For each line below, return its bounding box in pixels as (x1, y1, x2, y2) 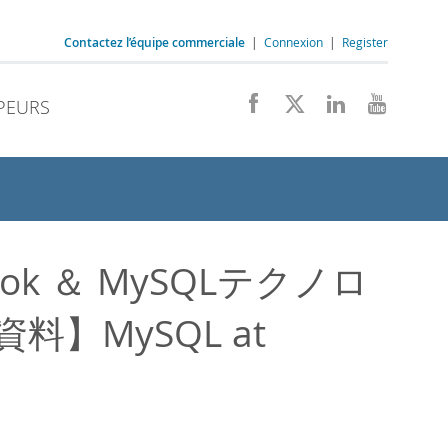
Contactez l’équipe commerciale (64, 34, 245, 51)
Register (342, 34, 388, 50)
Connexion (264, 34, 323, 50)
